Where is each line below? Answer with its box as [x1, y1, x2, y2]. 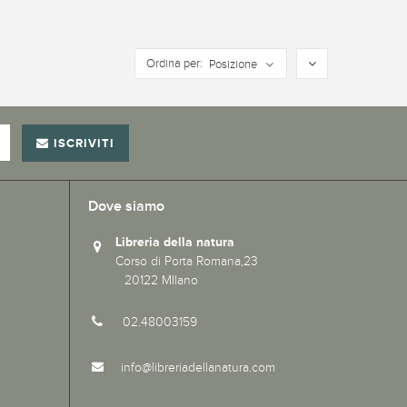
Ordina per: [146, 57, 203, 70]
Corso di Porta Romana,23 [115, 254, 342, 268]
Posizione [209, 58, 257, 71]
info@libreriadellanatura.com [121, 361, 275, 374]
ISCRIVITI [53, 136, 114, 150]
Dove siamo [88, 198, 164, 215]
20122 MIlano [88, 273, 198, 287]
